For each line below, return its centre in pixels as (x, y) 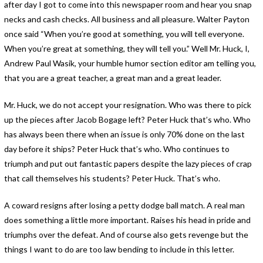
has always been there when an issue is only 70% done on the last (124, 134)
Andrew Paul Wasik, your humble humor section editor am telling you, (130, 63)
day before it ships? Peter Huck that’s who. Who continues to (117, 149)
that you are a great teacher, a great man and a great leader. (112, 78)
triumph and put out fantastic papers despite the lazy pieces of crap (128, 163)
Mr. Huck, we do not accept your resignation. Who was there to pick (127, 105)
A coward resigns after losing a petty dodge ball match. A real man (124, 205)
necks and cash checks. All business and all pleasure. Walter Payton (127, 19)
